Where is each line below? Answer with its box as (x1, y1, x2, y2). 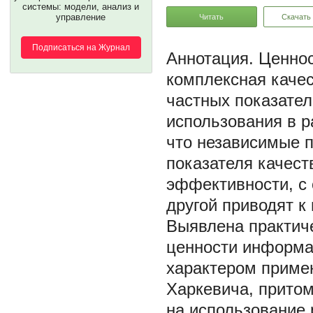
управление (56, 12, 106, 22)
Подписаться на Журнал (32, 43, 130, 52)
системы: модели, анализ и (22, 1, 140, 12)
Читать (199, 12, 224, 21)
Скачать (282, 12, 311, 21)
